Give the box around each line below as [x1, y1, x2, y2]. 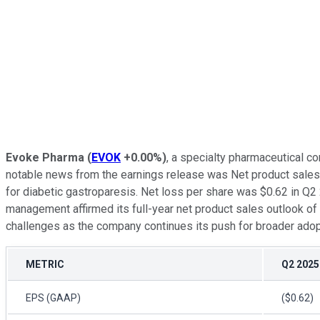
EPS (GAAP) [26, 291, 81, 304]
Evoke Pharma [6, 150, 84, 164]
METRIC [26, 258, 64, 270]
